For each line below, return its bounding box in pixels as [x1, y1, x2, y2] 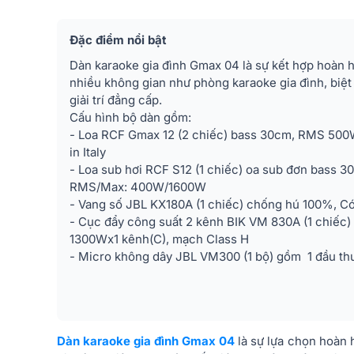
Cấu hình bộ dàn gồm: [70, 110, 191, 125]
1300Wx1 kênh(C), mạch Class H [70, 232, 249, 247]
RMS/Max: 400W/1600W [70, 179, 206, 194]
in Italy [70, 145, 106, 160]
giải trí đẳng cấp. [70, 92, 162, 107]
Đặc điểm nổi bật [70, 32, 167, 47]
